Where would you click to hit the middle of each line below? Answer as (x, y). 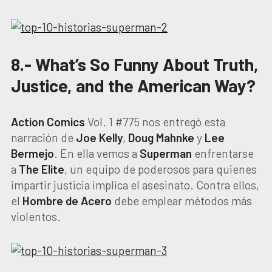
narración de (43, 138)
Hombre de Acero (67, 201)
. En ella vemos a (97, 153)
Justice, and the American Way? (133, 85)
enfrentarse (223, 153)
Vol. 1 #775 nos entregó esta (155, 122)
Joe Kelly (99, 138)
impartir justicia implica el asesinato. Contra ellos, (135, 185)
